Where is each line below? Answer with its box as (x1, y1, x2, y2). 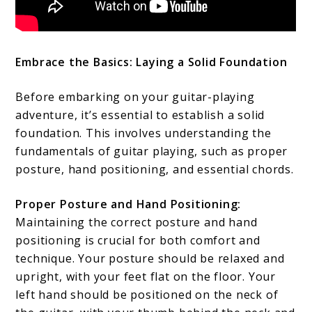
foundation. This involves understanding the (15, 125, 272, 141)
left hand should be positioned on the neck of (15, 287, 279, 303)
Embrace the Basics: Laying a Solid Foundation (15, 54, 288, 70)
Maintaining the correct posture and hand (15, 214, 258, 231)
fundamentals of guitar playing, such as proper (15, 143, 288, 159)
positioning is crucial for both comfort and (15, 233, 260, 249)
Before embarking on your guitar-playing (15, 89, 255, 105)
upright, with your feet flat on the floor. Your (15, 269, 276, 285)
